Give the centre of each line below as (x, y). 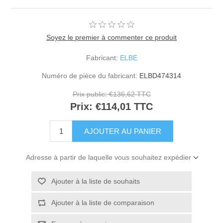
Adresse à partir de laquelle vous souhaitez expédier (108, 157)
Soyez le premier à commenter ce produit (111, 38)
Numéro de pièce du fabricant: (90, 76)
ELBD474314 (160, 76)
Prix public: (90, 94)
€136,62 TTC (130, 94)
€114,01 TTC (124, 107)
